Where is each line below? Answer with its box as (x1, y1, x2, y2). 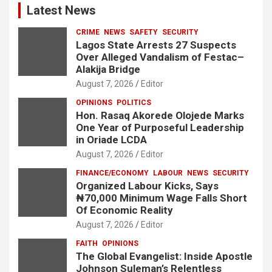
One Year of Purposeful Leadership (76, 121, 244, 134)
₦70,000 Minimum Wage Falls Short (76, 191, 247, 204)
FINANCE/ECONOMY (76, 168, 149, 177)
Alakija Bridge (76, 63, 140, 75)
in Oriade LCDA (76, 133, 147, 146)
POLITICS (117, 98, 151, 107)
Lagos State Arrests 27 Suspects (76, 38, 236, 51)
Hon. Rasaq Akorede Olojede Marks (76, 109, 244, 121)
